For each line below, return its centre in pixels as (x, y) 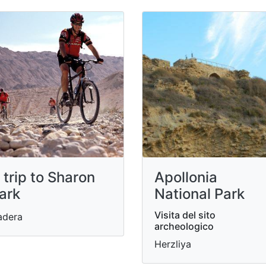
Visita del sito (185, 215)
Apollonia (186, 177)
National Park (199, 194)
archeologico (184, 226)
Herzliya (173, 244)
